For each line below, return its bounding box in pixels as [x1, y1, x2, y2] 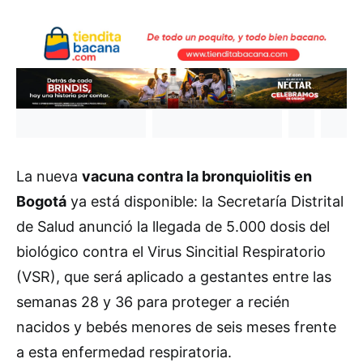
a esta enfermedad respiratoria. [16, 344, 232, 361]
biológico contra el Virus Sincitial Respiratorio [16, 243, 326, 261]
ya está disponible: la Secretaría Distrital [66, 193, 344, 211]
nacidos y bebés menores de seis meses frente [16, 318, 336, 336]
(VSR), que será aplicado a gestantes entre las [16, 268, 331, 286]
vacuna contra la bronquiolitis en [82, 168, 312, 186]
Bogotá [16, 193, 66, 211]
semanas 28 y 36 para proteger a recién [16, 293, 290, 311]
